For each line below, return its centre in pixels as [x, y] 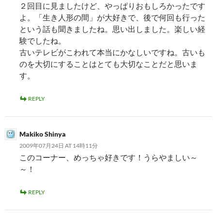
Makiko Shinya [43, 134]
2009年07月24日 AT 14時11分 [59, 146]
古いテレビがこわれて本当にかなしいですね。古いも [112, 52]
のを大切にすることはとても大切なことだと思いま [108, 64]
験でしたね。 [43, 40]
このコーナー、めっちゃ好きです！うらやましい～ [108, 157]
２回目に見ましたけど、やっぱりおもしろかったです [112, 6]
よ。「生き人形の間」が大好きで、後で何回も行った [112, 17]
